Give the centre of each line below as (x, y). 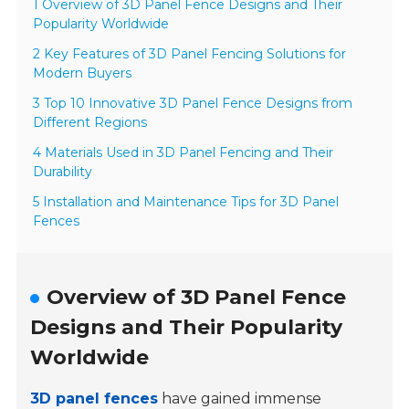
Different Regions (90, 123)
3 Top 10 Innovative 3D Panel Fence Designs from (193, 104)
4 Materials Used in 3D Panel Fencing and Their (184, 153)
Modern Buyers (83, 73)
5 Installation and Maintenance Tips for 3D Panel (186, 202)
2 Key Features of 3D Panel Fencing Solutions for (190, 54)
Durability (63, 172)
